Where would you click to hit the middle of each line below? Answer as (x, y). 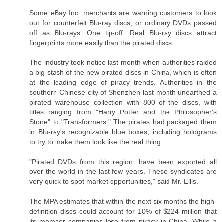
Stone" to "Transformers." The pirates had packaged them (123, 122)
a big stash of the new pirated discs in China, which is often (123, 73)
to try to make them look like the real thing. (96, 142)
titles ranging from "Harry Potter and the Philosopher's (123, 112)
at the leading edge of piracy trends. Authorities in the (123, 83)
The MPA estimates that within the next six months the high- (123, 201)
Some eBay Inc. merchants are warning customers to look (123, 13)
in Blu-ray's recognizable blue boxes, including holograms (123, 132)
